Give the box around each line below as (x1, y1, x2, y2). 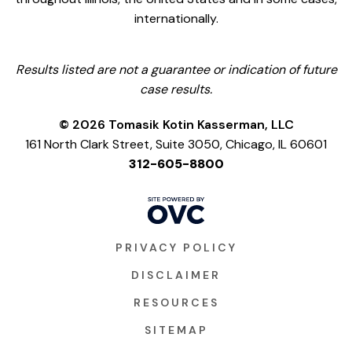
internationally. (134, 10, 218, 27)
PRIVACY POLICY (115, 240, 237, 255)
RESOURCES (133, 295, 219, 310)
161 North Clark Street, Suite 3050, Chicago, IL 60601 (25, 136, 327, 153)
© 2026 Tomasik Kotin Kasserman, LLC (58, 116, 294, 134)
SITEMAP (144, 323, 208, 338)
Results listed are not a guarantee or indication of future (15, 61, 337, 79)
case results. (140, 81, 212, 98)
